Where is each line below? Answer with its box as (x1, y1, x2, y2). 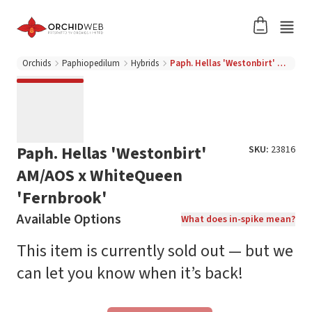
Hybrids (131, 57, 159, 70)
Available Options (17, 210, 121, 229)
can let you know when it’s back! (17, 261, 243, 286)
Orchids (22, 57, 51, 70)
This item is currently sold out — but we (17, 239, 293, 263)
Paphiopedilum (62, 57, 120, 70)
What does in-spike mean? (181, 212, 295, 226)
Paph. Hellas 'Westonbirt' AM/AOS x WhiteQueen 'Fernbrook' (277, 57, 286, 70)
